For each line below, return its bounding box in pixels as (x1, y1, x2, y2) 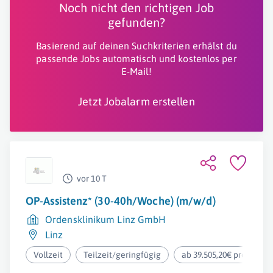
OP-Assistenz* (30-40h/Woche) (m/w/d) (26, 194, 216, 207)
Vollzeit (34, 250, 63, 260)
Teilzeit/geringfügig (83, 250, 161, 260)
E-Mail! (121, 66, 152, 77)
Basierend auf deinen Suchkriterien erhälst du (36, 40, 237, 51)
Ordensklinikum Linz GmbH (45, 214, 166, 225)
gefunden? (108, 15, 165, 29)
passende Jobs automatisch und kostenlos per (36, 53, 237, 64)
